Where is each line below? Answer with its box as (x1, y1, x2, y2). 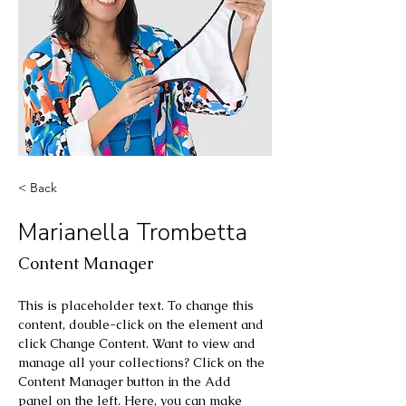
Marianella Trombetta (18, 217, 247, 249)
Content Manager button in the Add (18, 373, 235, 391)
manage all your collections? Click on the (18, 354, 268, 372)
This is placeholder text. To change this (18, 297, 257, 314)
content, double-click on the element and (18, 316, 267, 333)
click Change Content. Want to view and (18, 335, 259, 353)
